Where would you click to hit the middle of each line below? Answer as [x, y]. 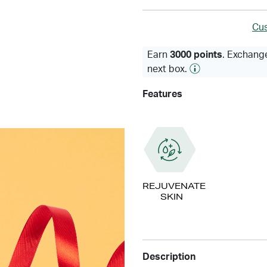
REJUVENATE [174, 186]
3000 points [196, 55]
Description [169, 257]
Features [162, 94]
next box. [168, 69]
